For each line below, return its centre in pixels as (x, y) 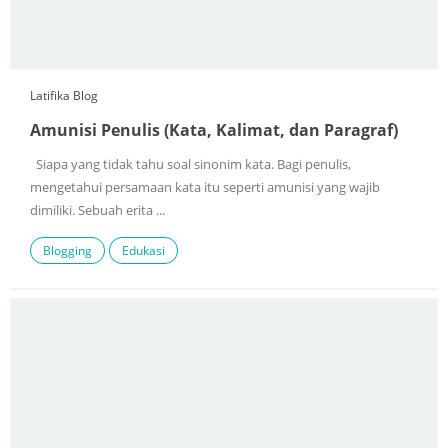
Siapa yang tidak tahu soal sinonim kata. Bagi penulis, (190, 165)
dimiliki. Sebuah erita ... (97, 211)
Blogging (67, 251)
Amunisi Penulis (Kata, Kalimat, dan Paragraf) (214, 130)
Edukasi (143, 251)
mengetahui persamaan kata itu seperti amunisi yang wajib (205, 188)
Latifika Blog (64, 96)
